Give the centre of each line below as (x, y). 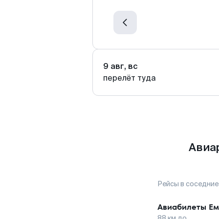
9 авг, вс (120, 66)
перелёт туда (130, 78)
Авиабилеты (182, 207)
